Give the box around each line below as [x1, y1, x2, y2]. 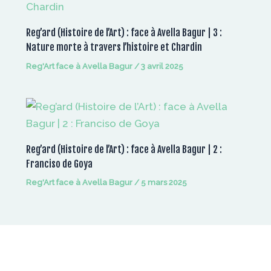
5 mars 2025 [140, 178, 187, 188]
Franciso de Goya [25, 157, 93, 170]
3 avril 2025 [140, 61, 183, 71]
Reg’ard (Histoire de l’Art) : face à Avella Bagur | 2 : [25, 143, 222, 155]
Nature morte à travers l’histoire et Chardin [25, 41, 202, 54]
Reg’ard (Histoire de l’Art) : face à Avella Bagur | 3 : [25, 27, 222, 39]
